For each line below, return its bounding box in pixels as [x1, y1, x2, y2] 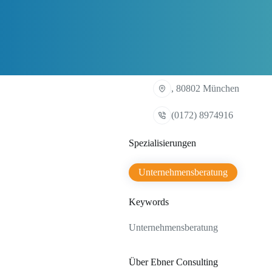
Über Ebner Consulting [129, 257, 218, 268]
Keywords [129, 197, 169, 208]
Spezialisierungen [129, 138, 196, 149]
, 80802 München [171, 83, 239, 94]
